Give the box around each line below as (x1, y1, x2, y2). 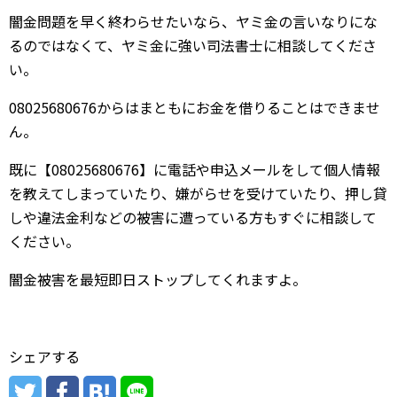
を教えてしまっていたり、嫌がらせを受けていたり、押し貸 (9, 183, 387, 204)
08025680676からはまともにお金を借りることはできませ (9, 97, 380, 118)
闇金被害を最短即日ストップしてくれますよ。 (9, 269, 307, 290)
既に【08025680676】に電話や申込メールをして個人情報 (9, 159, 380, 180)
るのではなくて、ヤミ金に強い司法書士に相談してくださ (9, 35, 377, 56)
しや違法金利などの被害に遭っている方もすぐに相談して (9, 206, 377, 228)
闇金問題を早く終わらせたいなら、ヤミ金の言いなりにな (9, 11, 378, 32)
